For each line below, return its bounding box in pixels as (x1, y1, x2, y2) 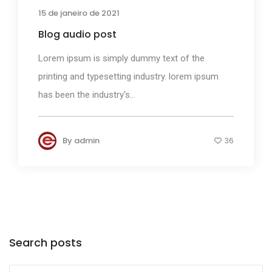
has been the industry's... (38, 89, 135, 100)
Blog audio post (38, 27, 117, 41)
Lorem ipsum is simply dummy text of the (38, 52, 205, 64)
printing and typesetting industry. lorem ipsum (38, 70, 219, 82)
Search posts (9, 235, 82, 251)
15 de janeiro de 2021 (38, 7, 120, 19)
